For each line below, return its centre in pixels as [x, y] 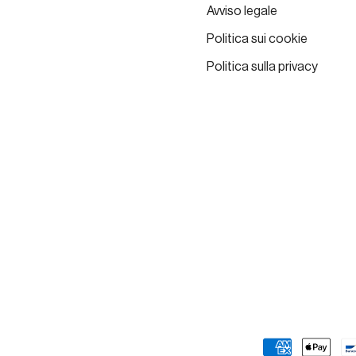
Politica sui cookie [257, 39]
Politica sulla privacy [262, 67]
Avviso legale [242, 11]
